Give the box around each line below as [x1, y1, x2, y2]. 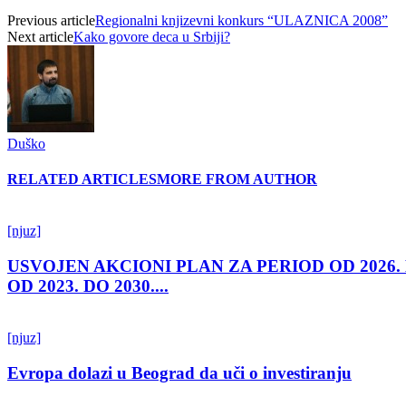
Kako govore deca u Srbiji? [73, 28, 230, 44]
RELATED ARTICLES [7, 171, 157, 188]
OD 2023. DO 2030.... [7, 276, 169, 296]
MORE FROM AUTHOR [157, 171, 317, 188]
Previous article [7, 12, 95, 28]
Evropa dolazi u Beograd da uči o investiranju [7, 362, 352, 382]
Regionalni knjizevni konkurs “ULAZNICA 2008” [95, 12, 388, 28]
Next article [7, 28, 73, 44]
